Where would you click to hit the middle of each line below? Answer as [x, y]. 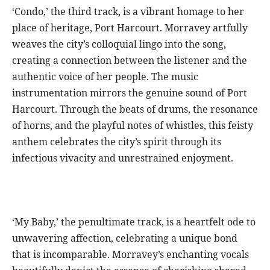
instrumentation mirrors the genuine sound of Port [130, 93]
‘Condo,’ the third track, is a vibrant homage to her [128, 12]
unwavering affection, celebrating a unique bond [125, 238]
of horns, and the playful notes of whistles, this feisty [133, 126]
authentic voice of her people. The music [105, 77]
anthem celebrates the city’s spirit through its [117, 142]
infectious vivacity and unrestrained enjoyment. [123, 158]
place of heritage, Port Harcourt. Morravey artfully [130, 28]
